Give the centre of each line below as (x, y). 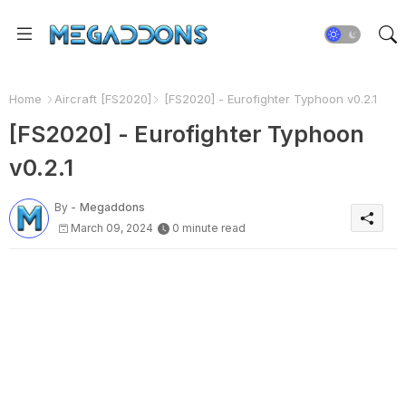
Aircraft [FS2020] (103, 99)
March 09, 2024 (112, 227)
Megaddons (112, 207)
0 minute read (209, 227)
